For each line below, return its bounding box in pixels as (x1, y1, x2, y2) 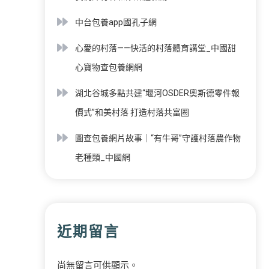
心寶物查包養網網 (75, 62, 142, 72)
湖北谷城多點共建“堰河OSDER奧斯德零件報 (75, 88, 240, 98)
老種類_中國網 (75, 152, 130, 162)
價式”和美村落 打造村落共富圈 (75, 107, 189, 117)
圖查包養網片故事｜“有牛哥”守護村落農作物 (75, 133, 241, 143)
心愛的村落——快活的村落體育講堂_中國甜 (75, 43, 236, 53)
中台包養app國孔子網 (75, 17, 157, 27)
